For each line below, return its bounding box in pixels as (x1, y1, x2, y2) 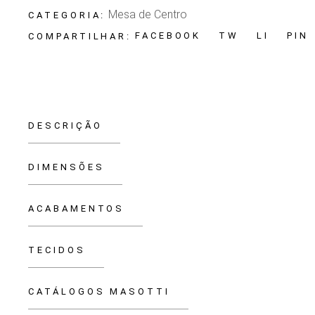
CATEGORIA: (28, 9, 106, 20)
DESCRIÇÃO (28, 120, 103, 131)
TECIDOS (28, 244, 86, 255)
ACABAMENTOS (28, 202, 125, 214)
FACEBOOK (135, 30, 202, 41)
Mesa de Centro (108, 7, 188, 21)
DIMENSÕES (28, 161, 105, 172)
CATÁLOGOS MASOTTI (28, 285, 170, 297)
